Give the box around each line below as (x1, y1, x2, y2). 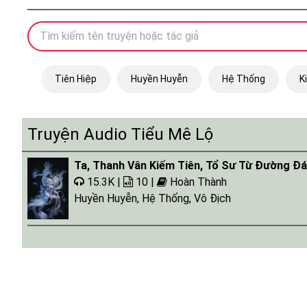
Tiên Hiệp (55, 73, 97, 84)
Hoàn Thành (170, 175, 227, 188)
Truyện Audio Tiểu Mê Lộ (27, 125, 213, 144)
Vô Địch (194, 192, 231, 205)
